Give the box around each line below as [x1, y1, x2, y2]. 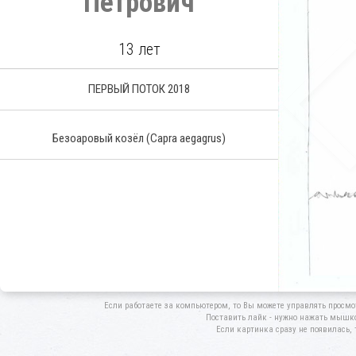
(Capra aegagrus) [146, 131, 226, 145]
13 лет [118, 40, 161, 59]
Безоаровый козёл [52, 131, 146, 145]
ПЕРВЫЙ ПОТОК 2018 [88, 82, 190, 96]
